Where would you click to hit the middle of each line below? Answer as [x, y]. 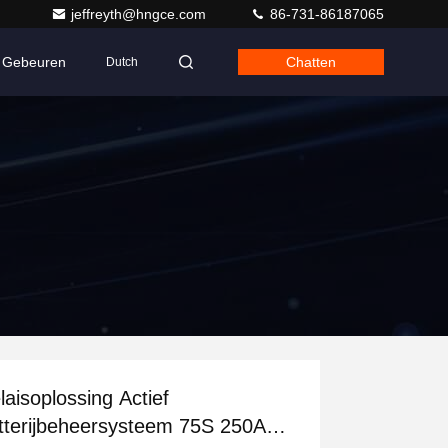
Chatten [311, 62]
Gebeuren [34, 62]
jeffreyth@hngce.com [140, 14]
